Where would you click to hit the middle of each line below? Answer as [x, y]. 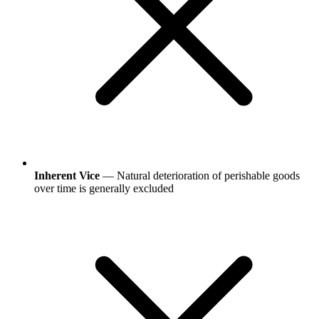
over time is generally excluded [104, 188]
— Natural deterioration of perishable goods [200, 175]
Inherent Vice [67, 175]
